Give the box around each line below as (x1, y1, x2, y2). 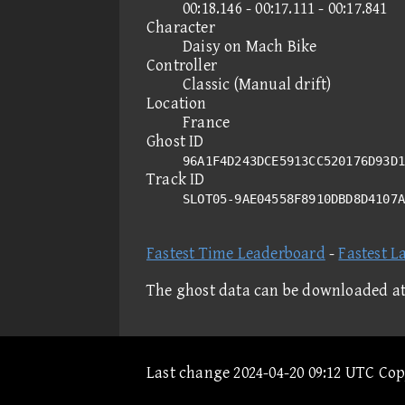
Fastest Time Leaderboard (146, 244, 325, 263)
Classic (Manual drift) (183, 75, 332, 94)
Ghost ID (146, 132, 204, 151)
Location (146, 94, 207, 113)
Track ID (146, 170, 205, 189)
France (183, 113, 231, 132)
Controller (146, 56, 217, 75)
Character (146, 18, 215, 37)
